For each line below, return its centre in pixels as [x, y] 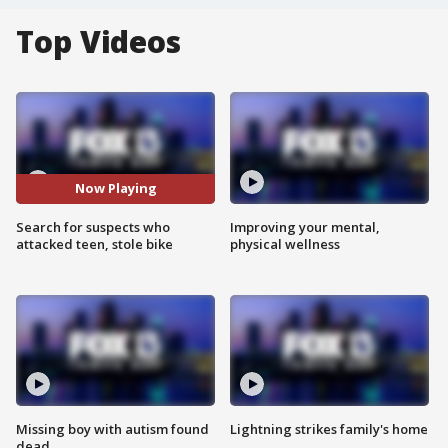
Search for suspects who [93, 226]
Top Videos [98, 41]
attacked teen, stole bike [94, 243]
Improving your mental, [305, 226]
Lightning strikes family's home [329, 429]
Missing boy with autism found [112, 429]
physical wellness [285, 243]
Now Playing [115, 188]
